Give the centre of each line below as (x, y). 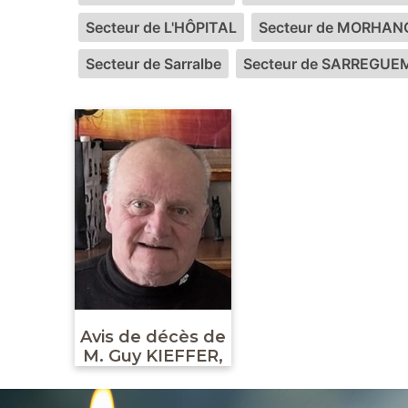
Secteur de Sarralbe (153, 64)
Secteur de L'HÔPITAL (161, 27)
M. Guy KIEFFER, (153, 356)
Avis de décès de (153, 337)
